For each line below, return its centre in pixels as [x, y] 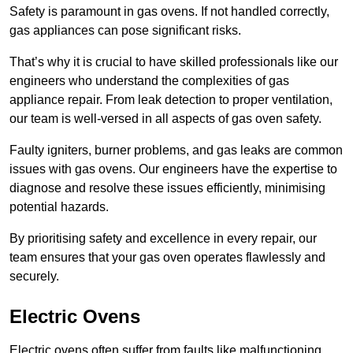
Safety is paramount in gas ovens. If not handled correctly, [169, 12]
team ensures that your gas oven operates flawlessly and [167, 258]
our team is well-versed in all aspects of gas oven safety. [165, 119]
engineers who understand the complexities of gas [149, 81]
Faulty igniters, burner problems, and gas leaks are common [176, 150]
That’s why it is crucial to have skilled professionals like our [174, 62]
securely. [34, 277]
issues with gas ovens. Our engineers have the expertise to [173, 169]
